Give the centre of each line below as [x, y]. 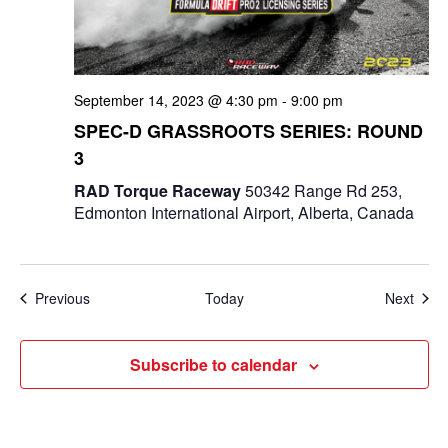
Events [110, 297]
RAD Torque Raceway [159, 190]
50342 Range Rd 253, [323, 190]
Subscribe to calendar [213, 364]
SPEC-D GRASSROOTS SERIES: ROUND [248, 131]
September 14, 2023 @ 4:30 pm [175, 100]
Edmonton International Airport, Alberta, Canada [243, 212]
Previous [62, 298]
